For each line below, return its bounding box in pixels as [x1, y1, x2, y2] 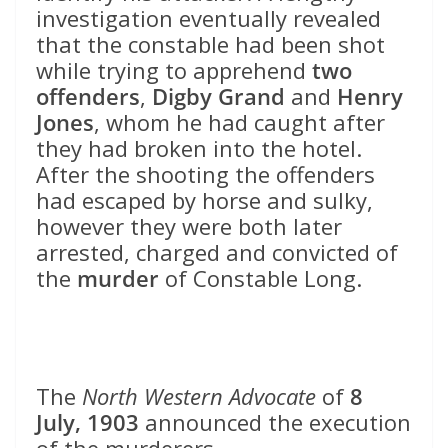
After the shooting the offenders [36, 159, 375, 190]
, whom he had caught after [94, 107, 385, 138]
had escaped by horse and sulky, [36, 185, 373, 216]
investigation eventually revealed [36, 3, 381, 34]
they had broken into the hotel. [36, 133, 362, 164]
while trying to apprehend [36, 55, 312, 86]
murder [77, 263, 159, 294]
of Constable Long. [159, 263, 362, 294]
